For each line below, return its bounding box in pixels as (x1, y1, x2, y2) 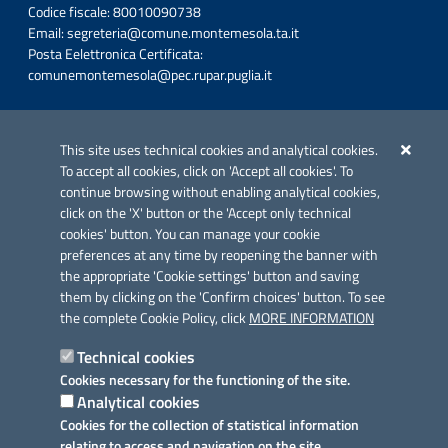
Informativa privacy (28, 285, 150, 308)
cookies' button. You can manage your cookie (60, 223, 320, 245)
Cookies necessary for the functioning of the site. (60, 369, 350, 390)
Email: (28, 22, 67, 44)
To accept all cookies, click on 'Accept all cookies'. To (60, 160, 353, 182)
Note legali (28, 405, 95, 428)
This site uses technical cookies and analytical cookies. (60, 139, 378, 161)
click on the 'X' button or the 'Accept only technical (60, 202, 351, 224)
